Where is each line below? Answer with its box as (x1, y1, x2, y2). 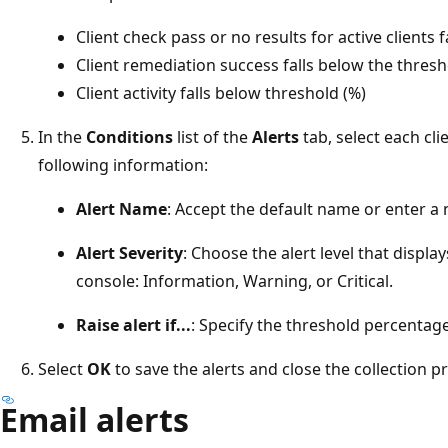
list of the (173, 125, 252, 148)
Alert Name (76, 197, 167, 220)
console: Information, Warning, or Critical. (76, 269, 393, 292)
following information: (38, 153, 208, 176)
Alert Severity (76, 241, 183, 264)
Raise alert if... (76, 313, 191, 336)
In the (38, 125, 86, 148)
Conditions (86, 125, 173, 148)
